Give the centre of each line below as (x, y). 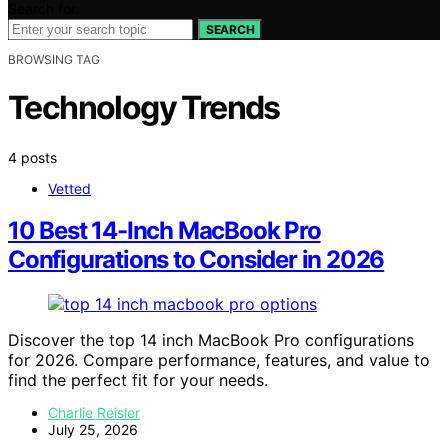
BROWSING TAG (54, 59)
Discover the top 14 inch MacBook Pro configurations (211, 340)
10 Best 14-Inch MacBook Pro (164, 231)
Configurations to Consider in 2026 (196, 260)
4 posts (32, 157)
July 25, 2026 (93, 430)
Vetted (69, 188)
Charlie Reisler (94, 413)
